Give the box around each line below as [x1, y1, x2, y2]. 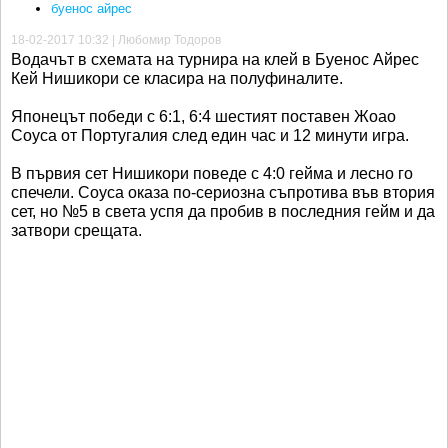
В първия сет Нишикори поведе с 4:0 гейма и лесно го [11, 164, 413, 182]
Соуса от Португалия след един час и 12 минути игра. [11, 126, 409, 144]
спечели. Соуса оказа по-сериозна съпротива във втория [11, 183, 435, 201]
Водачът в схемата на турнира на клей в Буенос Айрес [11, 50, 419, 68]
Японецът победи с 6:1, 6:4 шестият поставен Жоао [11, 107, 396, 125]
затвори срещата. [11, 221, 142, 239]
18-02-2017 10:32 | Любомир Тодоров [11, 32, 221, 47]
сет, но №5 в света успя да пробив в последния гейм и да [11, 202, 435, 220]
